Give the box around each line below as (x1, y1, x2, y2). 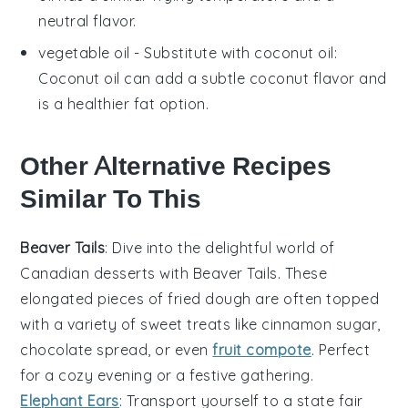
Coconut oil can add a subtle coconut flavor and (38, 68, 387, 87)
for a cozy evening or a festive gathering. (20, 365, 314, 384)
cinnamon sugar (261, 314, 378, 333)
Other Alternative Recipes (20, 150, 332, 181)
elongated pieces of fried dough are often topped (20, 289, 380, 308)
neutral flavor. (38, 11, 137, 30)
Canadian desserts (20, 263, 156, 282)
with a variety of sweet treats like (20, 314, 262, 333)
